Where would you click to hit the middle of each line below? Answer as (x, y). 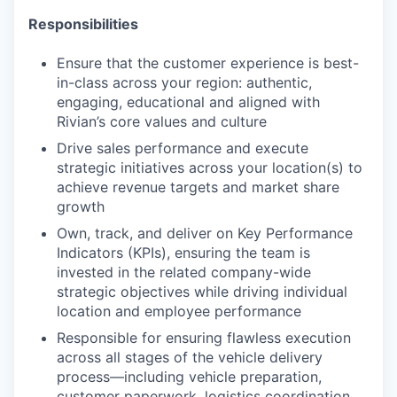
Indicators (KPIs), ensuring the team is (183, 252)
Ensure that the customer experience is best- (208, 62)
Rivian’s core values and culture (162, 121)
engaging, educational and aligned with (188, 101)
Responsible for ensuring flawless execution (204, 337)
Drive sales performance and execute (183, 148)
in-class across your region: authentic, (184, 82)
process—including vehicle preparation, (189, 376)
